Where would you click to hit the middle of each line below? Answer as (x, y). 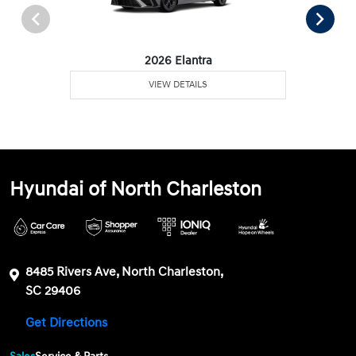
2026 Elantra (178, 61)
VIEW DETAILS (178, 85)
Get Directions (68, 323)
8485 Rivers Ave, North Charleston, (124, 272)
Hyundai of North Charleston (136, 190)
